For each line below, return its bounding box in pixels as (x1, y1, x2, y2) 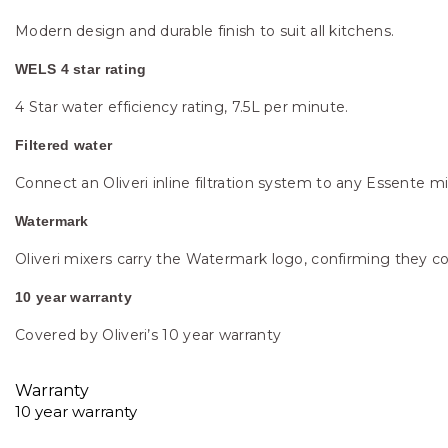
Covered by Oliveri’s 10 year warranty (15, 326, 282, 344)
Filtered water (15, 137, 113, 153)
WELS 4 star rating (15, 61, 147, 77)
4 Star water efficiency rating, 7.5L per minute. (15, 98, 349, 116)
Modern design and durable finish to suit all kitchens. (15, 22, 395, 40)
